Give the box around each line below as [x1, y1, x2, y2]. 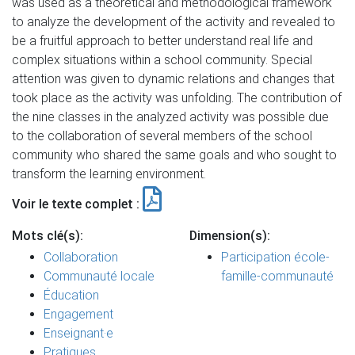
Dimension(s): [189, 228, 270, 243]
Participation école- [221, 250, 330, 265]
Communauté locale [44, 269, 155, 284]
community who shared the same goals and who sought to [12, 147, 337, 162]
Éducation [44, 288, 99, 303]
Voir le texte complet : [12, 197, 139, 212]
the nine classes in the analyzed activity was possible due [12, 109, 329, 124]
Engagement [44, 307, 113, 322]
